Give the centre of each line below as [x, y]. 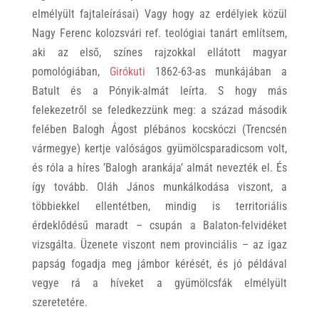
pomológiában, [70, 72]
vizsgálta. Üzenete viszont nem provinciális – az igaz [159, 245]
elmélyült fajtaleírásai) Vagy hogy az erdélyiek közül [159, 14]
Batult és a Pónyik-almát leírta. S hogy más [159, 91]
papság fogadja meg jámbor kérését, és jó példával [159, 264]
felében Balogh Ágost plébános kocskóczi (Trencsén [159, 130]
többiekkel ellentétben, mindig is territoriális [159, 206]
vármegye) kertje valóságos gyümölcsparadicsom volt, [159, 149]
